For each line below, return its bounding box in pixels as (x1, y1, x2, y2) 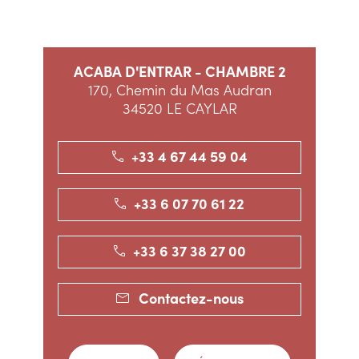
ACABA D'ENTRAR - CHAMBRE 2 (73, 61, 286, 81)
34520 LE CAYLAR (122, 98, 237, 118)
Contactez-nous (138, 288, 244, 308)
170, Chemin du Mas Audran (87, 79, 272, 99)
